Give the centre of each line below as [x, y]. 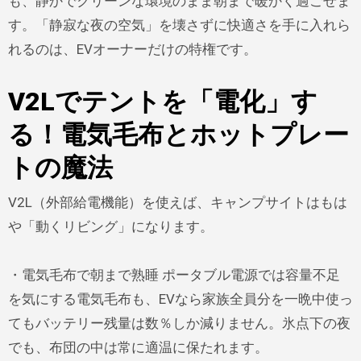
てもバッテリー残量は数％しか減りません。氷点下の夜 [179, 323]
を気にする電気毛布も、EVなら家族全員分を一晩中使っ [180, 299]
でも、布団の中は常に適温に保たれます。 [138, 347]
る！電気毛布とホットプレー [178, 135]
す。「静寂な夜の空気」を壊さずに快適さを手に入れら [179, 25]
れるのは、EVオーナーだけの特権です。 [132, 50]
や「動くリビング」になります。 [110, 226]
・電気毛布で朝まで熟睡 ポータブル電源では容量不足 [174, 274]
